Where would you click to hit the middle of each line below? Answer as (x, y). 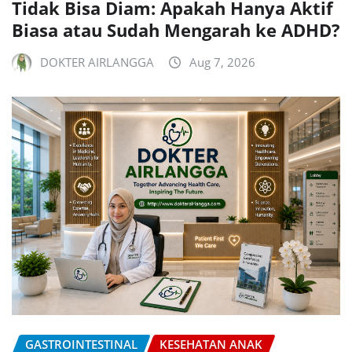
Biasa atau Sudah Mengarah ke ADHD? (176, 29)
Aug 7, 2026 (222, 62)
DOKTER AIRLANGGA (97, 62)
